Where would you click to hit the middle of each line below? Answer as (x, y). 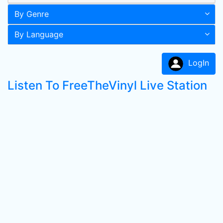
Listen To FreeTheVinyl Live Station (107, 85)
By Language (39, 34)
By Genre (32, 14)
